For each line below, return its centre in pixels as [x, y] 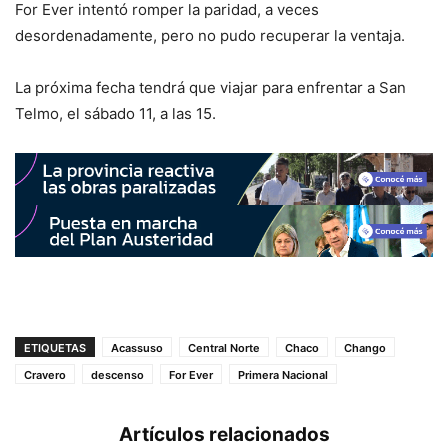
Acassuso [137, 348]
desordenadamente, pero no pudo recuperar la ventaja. [210, 35]
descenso [117, 375]
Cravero [45, 375]
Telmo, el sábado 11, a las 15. [115, 113]
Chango [365, 348]
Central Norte [224, 348]
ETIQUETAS [55, 348]
